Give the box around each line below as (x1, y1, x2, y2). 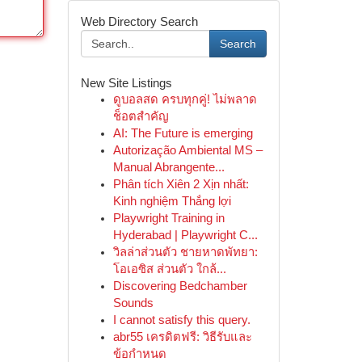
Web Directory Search (80, 15, 198, 28)
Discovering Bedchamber (112, 280, 247, 293)
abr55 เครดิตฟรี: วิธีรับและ (112, 330, 252, 343)
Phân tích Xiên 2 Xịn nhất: (112, 178, 249, 191)
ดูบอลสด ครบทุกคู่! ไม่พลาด (112, 93, 257, 106)
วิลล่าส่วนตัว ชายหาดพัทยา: (112, 246, 258, 259)
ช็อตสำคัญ (112, 110, 169, 123)
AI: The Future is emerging (112, 127, 253, 140)
